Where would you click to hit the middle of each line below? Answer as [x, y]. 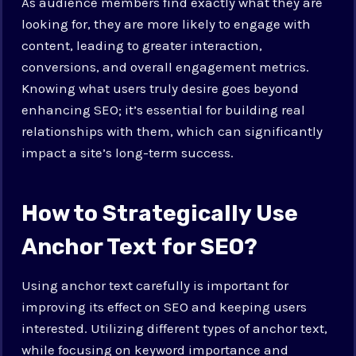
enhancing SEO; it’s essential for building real [164, 109]
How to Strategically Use [160, 213]
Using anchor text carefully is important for [155, 285]
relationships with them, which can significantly [172, 131]
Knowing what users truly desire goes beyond [161, 88]
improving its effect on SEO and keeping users [164, 306]
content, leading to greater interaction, [142, 45]
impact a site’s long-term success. [128, 152]
